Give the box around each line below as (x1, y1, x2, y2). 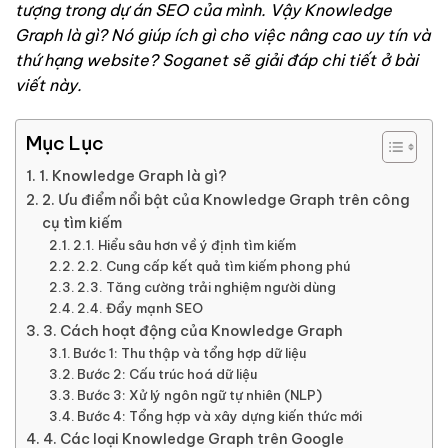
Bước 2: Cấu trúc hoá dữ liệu (77, 365, 258, 382)
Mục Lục (26, 130, 104, 155)
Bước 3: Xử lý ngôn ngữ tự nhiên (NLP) (77, 386, 323, 403)
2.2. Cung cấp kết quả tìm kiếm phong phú (77, 257, 351, 274)
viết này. (15, 74, 82, 95)
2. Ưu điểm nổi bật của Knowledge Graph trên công (41, 190, 410, 209)
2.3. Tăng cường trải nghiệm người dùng (77, 278, 337, 295)
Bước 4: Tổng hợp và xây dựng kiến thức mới (77, 407, 363, 424)
